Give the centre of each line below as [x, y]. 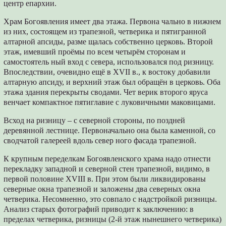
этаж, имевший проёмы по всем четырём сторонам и [95, 51]
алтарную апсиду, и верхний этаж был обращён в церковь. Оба [112, 82]
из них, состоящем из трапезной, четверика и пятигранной [105, 31]
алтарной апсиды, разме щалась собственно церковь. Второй [108, 41]
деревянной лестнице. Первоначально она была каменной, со [110, 130]
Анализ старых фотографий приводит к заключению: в [99, 209]
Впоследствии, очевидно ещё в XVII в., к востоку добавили [107, 72]
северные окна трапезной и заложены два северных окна [102, 189]
